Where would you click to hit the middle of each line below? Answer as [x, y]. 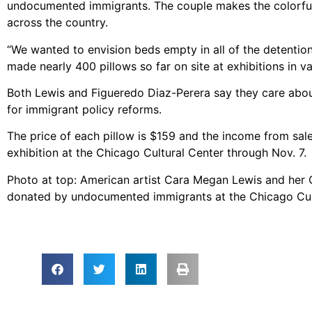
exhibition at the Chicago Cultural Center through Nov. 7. [157, 153]
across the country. [57, 23]
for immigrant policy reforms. [84, 109]
